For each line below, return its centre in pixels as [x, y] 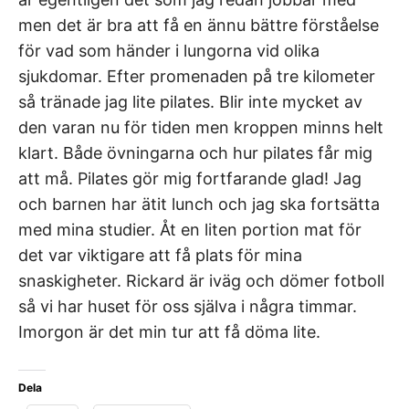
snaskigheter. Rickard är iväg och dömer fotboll [201, 280]
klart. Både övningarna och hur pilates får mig [195, 152]
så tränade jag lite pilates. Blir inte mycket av [190, 101]
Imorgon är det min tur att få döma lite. [169, 331]
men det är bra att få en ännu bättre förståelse [199, 25]
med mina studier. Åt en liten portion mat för [190, 229]
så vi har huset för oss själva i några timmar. [188, 306]
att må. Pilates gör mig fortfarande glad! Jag [190, 178]
